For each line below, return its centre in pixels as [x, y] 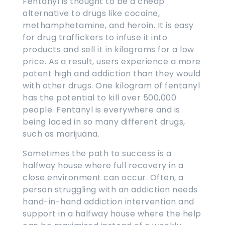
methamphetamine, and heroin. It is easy [108, 25]
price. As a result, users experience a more [112, 61]
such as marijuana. [61, 134]
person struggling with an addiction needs [110, 189]
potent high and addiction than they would [112, 73]
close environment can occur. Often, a [103, 177]
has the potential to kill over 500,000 [99, 97]
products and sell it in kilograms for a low [108, 49]
